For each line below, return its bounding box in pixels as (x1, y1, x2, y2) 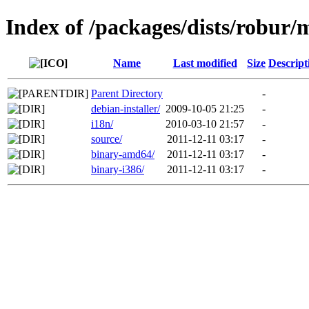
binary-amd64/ (91, 148, 154, 160)
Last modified (172, 57, 237, 69)
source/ (91, 132, 122, 145)
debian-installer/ (91, 102, 160, 114)
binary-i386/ (91, 163, 144, 175)
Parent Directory (91, 87, 163, 99)
